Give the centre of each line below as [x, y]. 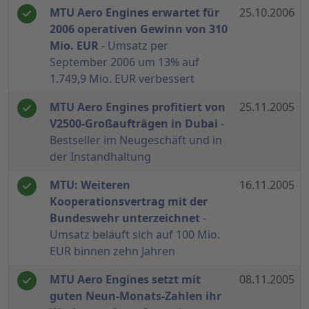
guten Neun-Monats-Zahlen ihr [136, 296]
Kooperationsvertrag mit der [129, 202]
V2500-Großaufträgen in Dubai [134, 124]
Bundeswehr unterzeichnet [125, 218]
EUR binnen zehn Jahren [112, 251]
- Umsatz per [133, 46]
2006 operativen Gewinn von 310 [139, 29]
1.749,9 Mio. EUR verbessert [122, 79]
